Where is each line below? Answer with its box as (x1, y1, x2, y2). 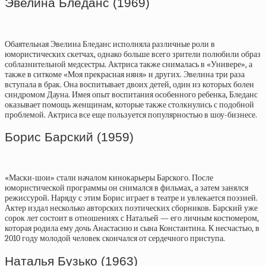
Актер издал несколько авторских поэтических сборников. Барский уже (5, 203, 258, 214)
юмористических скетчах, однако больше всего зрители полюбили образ (5, 49, 261, 59)
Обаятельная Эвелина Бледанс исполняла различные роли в (5, 39, 215, 49)
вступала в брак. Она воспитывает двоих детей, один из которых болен (5, 79, 254, 90)
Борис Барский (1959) (5, 129, 134, 144)
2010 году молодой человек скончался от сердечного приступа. (5, 233, 225, 244)
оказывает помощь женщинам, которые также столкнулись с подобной (5, 99, 254, 110)
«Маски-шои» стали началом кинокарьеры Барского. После (5, 173, 213, 183)
